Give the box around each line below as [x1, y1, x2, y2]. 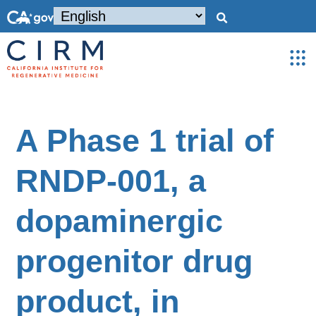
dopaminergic [16, 203, 224, 239]
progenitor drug [16, 243, 253, 279]
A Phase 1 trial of [16, 123, 274, 159]
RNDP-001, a [16, 163, 207, 199]
